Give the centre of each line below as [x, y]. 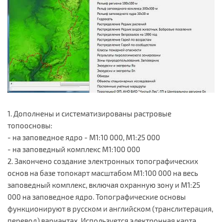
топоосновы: [30, 126]
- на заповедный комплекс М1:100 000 [74, 149]
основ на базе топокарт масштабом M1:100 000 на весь [103, 173]
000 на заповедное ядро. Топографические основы [97, 197]
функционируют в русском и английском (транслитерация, [110, 209]
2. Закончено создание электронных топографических [103, 161]
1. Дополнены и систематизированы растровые [89, 114]
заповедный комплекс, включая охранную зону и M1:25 [104, 185]
